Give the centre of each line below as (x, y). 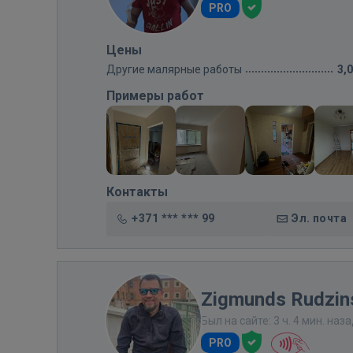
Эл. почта (319, 218)
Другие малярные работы (174, 69)
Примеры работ (155, 96)
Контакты (137, 192)
